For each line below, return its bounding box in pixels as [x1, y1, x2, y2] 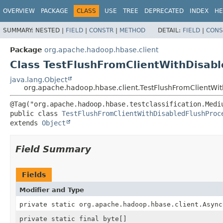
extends [10, 118, 42, 127]
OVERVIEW [3, 7, 35, 14]
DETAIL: [158, 26, 183, 34]
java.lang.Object [10, 75, 67, 84]
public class [10, 109, 62, 117]
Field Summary [15, 143, 91, 154]
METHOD [119, 26, 145, 34]
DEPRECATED [144, 7, 184, 14]
